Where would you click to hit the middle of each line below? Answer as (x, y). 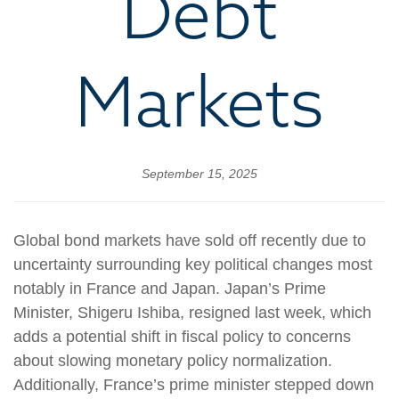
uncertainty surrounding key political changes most (193, 265)
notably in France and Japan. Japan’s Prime (170, 289)
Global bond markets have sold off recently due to (190, 240)
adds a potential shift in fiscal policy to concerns (182, 337)
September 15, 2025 (199, 174)
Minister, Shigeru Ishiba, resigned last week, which (192, 313)
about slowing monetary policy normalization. (173, 361)
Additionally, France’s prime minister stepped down (194, 385)
